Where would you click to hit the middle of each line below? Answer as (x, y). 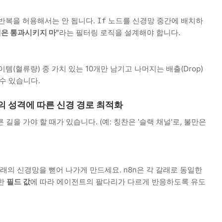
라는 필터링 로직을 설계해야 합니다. (120, 32)
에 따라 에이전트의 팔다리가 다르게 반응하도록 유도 (118, 181)
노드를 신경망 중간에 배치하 (155, 20)
